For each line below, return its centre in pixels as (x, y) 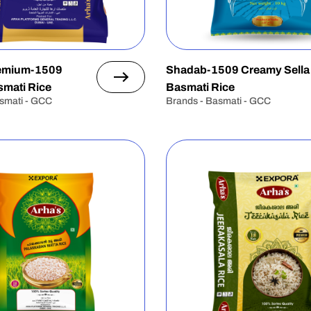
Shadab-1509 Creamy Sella (237, 70)
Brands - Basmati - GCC (218, 101)
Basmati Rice (200, 87)
